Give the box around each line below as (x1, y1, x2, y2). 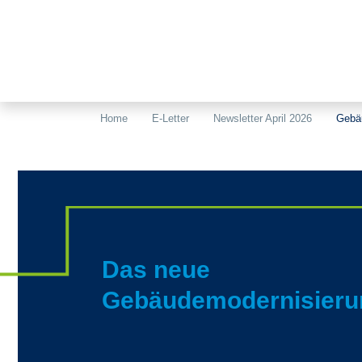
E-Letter (152, 112, 189, 124)
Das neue (102, 256, 210, 283)
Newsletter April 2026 (213, 112, 312, 124)
